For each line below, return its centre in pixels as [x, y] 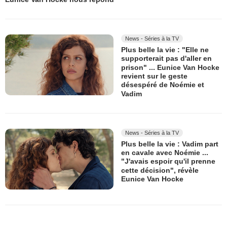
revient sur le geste [154, 76]
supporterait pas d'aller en [166, 59]
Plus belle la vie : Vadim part [170, 144]
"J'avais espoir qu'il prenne [168, 161]
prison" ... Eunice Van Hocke [170, 67]
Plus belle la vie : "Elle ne [165, 50]
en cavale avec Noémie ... [165, 153]
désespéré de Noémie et [163, 85]
